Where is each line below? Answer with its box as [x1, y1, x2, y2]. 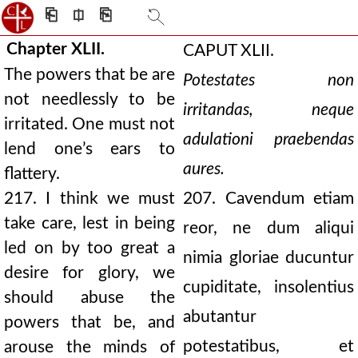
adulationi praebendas [183, 131, 354, 148]
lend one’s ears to [4, 141, 175, 157]
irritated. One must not [4, 116, 175, 133]
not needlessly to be [4, 91, 175, 108]
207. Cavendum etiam [183, 190, 354, 207]
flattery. [4, 165, 60, 182]
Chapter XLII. [6, 41, 105, 58]
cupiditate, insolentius [183, 279, 354, 296]
